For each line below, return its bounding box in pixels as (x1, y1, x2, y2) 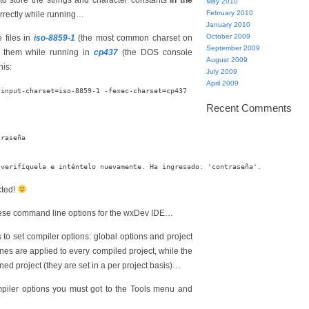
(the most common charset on (74, 33, 193, 43)
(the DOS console (118, 48, 193, 58)
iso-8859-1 (33, 33, 75, 43)
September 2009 (206, 44, 260, 52)
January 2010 (206, 21, 250, 28)
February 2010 (206, 9, 253, 17)
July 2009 (206, 68, 237, 75)
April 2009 (206, 79, 239, 87)
